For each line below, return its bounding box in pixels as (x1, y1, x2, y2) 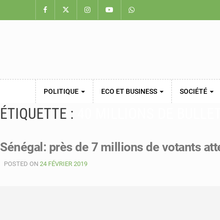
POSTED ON (4, 160, 40, 167)
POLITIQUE (44, 87, 80, 95)
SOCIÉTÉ (180, 87, 209, 95)
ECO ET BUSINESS (101, 87, 159, 95)
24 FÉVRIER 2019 (40, 160, 87, 167)
